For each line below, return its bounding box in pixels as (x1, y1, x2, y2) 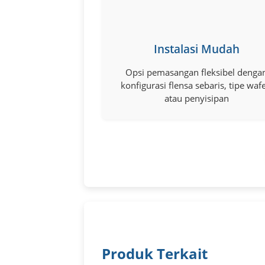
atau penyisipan (164, 92, 229, 104)
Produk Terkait (102, 243, 208, 263)
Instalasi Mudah (153, 41, 240, 57)
